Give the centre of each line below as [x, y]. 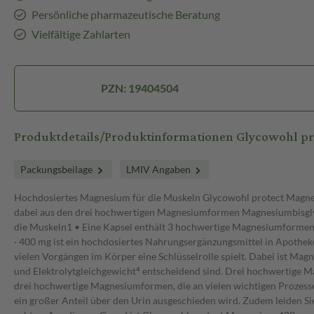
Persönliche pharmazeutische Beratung [125, 15]
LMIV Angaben [159, 170]
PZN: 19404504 [140, 88]
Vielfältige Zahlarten [81, 34]
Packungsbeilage [57, 170]
